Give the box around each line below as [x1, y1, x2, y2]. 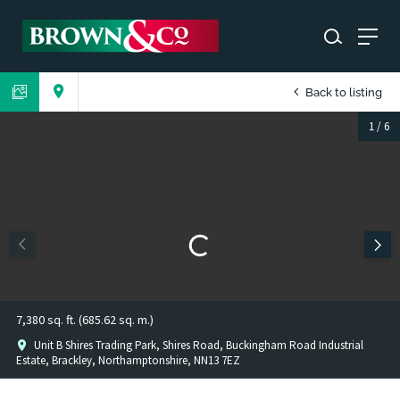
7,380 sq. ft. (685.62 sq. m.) [16, 311, 154, 328]
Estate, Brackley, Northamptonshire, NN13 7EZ [16, 352, 240, 368]
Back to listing [303, 86, 382, 100]
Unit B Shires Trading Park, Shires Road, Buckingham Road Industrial [31, 337, 363, 353]
